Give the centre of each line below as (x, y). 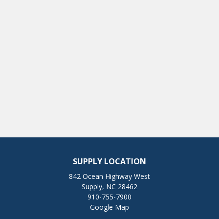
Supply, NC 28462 (109, 186)
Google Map (109, 207)
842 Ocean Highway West (109, 176)
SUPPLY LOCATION (109, 161)
